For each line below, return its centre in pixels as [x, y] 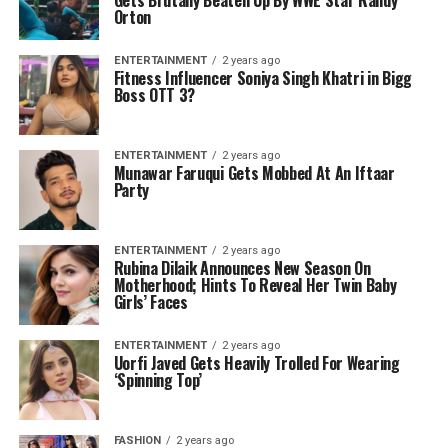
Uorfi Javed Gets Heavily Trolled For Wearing [256, 362]
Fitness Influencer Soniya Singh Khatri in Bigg [262, 77]
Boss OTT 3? [154, 94]
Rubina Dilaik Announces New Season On [242, 267]
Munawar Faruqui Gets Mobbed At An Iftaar [254, 172]
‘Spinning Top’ [158, 379]
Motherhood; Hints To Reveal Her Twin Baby [255, 284]
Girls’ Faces [150, 301]
